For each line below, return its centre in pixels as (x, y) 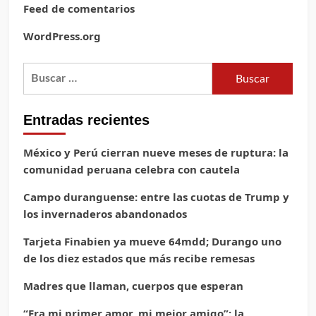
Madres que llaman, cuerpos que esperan (133, 286)
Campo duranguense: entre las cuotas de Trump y (156, 197)
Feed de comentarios (79, 9)
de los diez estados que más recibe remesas (139, 259)
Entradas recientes (86, 120)
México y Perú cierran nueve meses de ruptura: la (156, 153)
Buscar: (43, 71)
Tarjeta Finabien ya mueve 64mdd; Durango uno (152, 242)
